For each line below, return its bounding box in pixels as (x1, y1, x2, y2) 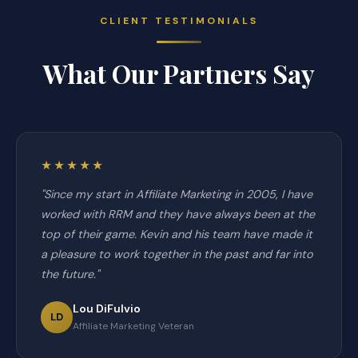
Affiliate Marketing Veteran (73, 320, 194, 332)
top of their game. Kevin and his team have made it (41, 227, 312, 241)
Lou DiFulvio (73, 301, 141, 316)
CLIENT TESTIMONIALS (100, 14, 258, 27)
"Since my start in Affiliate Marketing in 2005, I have (41, 187, 312, 201)
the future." (41, 267, 99, 281)
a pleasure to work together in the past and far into (41, 247, 313, 261)
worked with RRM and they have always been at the (41, 207, 315, 221)
